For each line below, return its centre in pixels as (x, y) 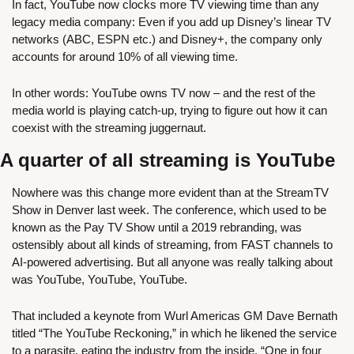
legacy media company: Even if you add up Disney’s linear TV (171, 22)
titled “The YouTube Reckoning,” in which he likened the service (174, 333)
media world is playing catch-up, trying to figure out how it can (169, 111)
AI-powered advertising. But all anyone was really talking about (172, 262)
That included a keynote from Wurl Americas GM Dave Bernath (175, 316)
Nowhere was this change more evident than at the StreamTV (170, 193)
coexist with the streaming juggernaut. (109, 128)
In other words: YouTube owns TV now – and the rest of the (164, 93)
